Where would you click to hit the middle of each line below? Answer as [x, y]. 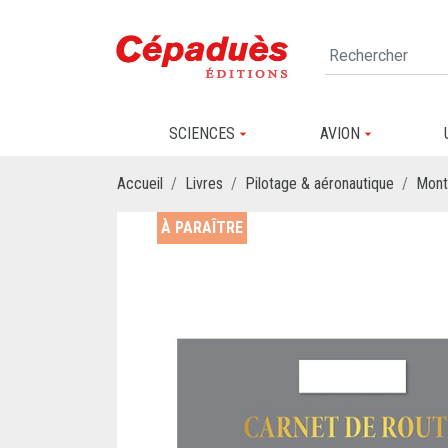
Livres [204, 183]
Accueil [140, 183]
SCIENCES [202, 133]
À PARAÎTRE [202, 227]
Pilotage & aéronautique [319, 183]
